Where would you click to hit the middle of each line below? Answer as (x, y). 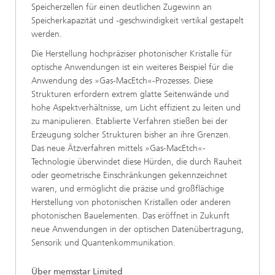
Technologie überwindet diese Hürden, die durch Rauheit (137, 162)
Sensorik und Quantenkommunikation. (103, 243)
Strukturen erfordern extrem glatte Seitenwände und (130, 95)
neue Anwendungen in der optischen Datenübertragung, (137, 230)
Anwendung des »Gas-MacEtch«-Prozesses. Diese (122, 81)
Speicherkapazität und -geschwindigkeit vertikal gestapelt (137, 21)
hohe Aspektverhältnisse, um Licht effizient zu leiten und (136, 108)
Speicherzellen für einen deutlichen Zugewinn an (122, 7)
